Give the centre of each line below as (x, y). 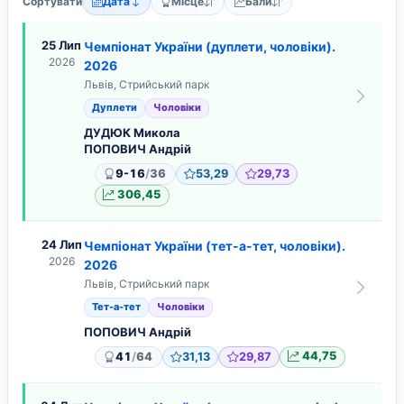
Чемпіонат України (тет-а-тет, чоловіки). (215, 245)
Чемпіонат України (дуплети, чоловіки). (210, 46)
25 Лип (61, 45)
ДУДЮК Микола (132, 132)
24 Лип (61, 244)
